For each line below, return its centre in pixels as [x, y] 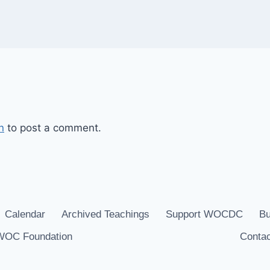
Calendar [25, 214]
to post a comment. [53, 128]
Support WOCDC [205, 214]
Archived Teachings [106, 214]
